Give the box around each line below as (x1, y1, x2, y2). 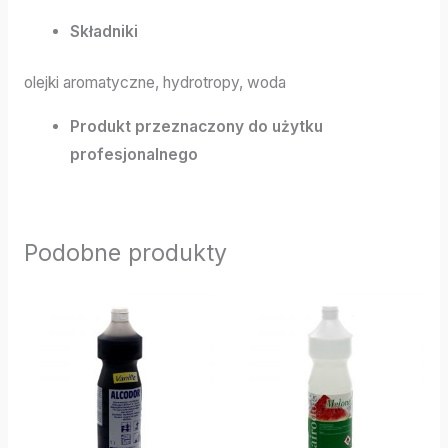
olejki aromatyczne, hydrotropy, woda (23, 73, 286, 92)
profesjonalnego (70, 144, 199, 164)
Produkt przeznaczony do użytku (70, 116, 324, 136)
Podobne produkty (23, 237, 227, 267)
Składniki (70, 21, 139, 41)
